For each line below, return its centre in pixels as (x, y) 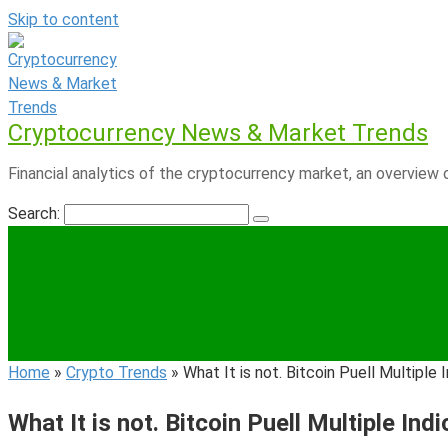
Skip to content (63, 19)
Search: (36, 213)
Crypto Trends (116, 372)
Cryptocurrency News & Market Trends (218, 133)
